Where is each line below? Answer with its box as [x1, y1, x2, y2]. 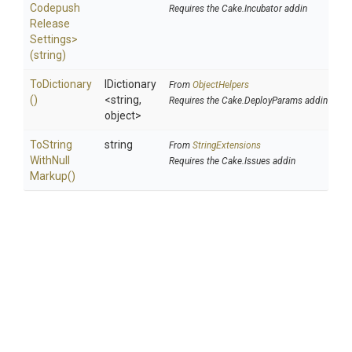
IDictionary [104, 78, 156, 90]
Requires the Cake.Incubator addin [169, 3, 307, 14]
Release [30, 17, 70, 30]
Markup [30, 170, 68, 182]
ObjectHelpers [192, 79, 249, 90]
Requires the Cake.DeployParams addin [169, 95, 328, 106]
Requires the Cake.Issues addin [169, 156, 295, 167]
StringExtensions [192, 140, 261, 151]
